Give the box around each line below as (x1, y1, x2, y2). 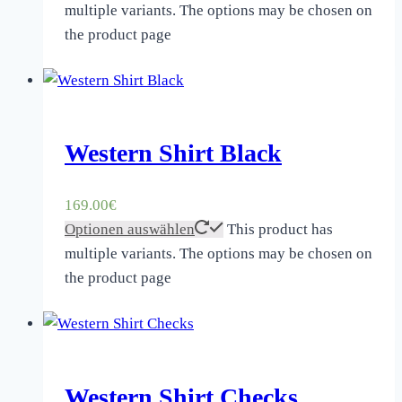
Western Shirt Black (65, 139, 282, 168)
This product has (227, 221, 333, 239)
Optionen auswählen (65, 221, 195, 239)
